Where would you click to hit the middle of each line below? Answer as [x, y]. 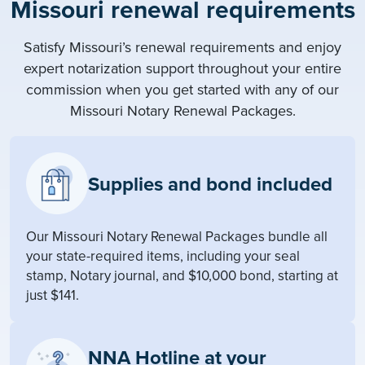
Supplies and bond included [210, 184]
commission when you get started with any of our [182, 89]
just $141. [53, 295]
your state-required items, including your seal [163, 256]
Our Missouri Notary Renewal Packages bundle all [177, 236]
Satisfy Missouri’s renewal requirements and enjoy [182, 47]
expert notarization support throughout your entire [182, 68]
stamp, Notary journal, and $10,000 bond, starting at [182, 275]
